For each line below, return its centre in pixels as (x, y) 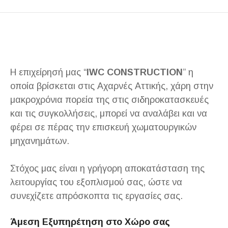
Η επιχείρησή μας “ (48, 72)
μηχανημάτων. (40, 141)
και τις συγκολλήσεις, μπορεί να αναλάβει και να (109, 113)
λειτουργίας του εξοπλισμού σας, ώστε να (96, 182)
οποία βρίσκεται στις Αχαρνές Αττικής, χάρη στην (112, 86)
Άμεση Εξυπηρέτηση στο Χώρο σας (90, 222)
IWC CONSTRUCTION (135, 72)
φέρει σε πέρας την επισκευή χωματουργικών (103, 127)
